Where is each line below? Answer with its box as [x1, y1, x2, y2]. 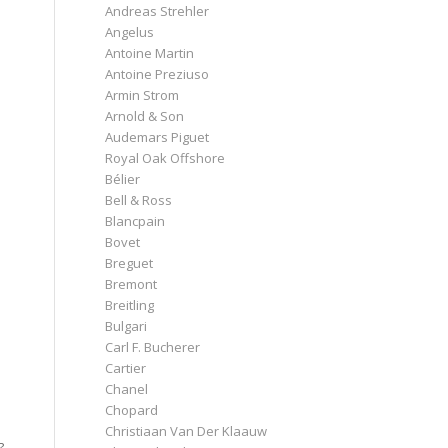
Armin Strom [105, 85, 180, 104]
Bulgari [105, 316, 148, 335]
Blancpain [105, 211, 166, 230]
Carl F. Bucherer [105, 337, 201, 356]
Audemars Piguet [105, 127, 210, 146]
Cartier [105, 358, 147, 377]
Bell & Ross [105, 190, 173, 209]
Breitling [105, 295, 155, 314]
